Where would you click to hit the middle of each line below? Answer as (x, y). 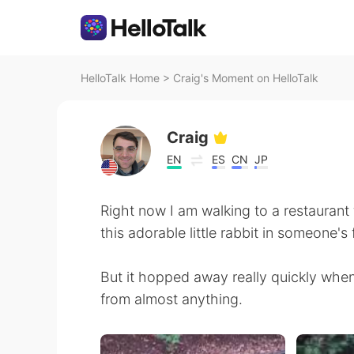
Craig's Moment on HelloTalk (246, 78)
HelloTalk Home (120, 78)
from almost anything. (171, 299)
